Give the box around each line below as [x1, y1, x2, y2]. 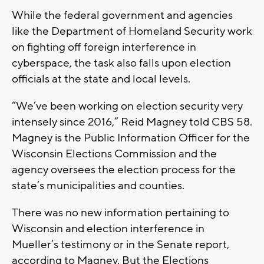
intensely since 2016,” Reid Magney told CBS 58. [12, 114, 252, 129]
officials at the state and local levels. [12, 71, 190, 86]
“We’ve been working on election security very [12, 98, 243, 113]
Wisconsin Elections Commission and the [12, 146, 217, 161]
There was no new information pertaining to [12, 205, 229, 220]
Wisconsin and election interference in [12, 221, 204, 236]
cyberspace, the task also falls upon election [12, 55, 231, 70]
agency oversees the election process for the [12, 162, 236, 177]
